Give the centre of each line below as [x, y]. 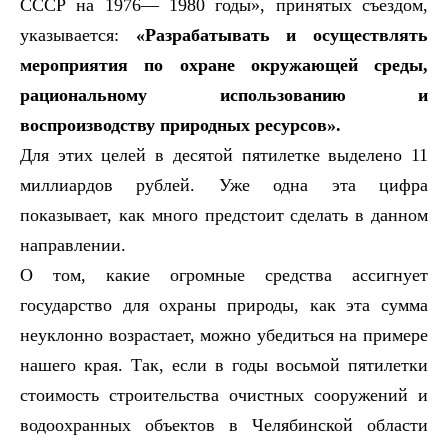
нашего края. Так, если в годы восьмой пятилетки [224, 364]
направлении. [73, 244]
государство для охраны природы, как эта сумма [224, 304]
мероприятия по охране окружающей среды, [224, 64]
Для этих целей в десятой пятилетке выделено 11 [224, 154]
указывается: [78, 34]
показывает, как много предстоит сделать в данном [224, 214]
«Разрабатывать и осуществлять [282, 34]
